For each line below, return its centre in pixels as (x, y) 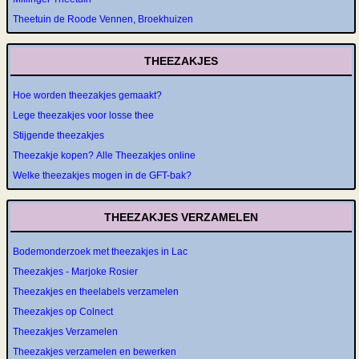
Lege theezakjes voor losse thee (83, 115)
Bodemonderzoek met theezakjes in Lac (100, 252)
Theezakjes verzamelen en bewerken (95, 352)
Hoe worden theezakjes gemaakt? (87, 95)
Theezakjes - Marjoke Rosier (75, 272)
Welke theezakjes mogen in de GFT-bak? (102, 175)
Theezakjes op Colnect (63, 312)
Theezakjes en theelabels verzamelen (96, 292)
